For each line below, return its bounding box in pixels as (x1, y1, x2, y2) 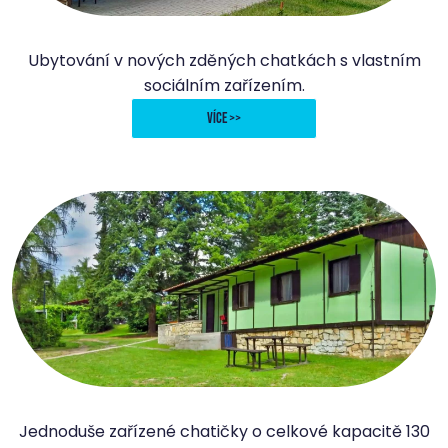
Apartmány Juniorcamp (109, 15, 339, 52)
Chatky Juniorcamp (129, 386, 319, 423)
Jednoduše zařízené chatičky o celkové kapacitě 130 (18, 420, 430, 444)
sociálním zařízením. (143, 74, 305, 98)
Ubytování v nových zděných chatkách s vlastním (27, 49, 421, 73)
